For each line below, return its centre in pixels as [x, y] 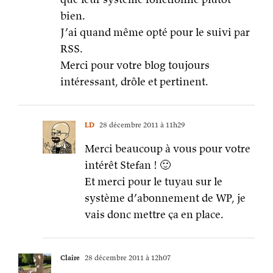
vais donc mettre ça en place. [154, 214]
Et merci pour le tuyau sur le [154, 182]
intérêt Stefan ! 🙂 [128, 165]
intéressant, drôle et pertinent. [134, 82]
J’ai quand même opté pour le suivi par [155, 32]
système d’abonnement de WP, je [165, 198]
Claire [70, 258]
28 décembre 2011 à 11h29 [141, 125]
